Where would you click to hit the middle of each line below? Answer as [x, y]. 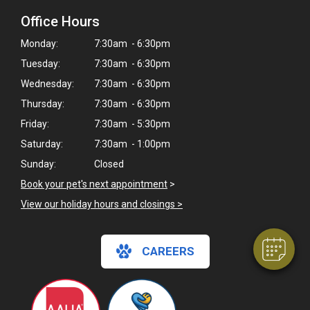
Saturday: [42, 144]
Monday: [39, 43]
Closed [108, 164]
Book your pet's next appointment [94, 184]
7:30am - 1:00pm [131, 144]
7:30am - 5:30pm [131, 124]
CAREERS [168, 251]
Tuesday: [40, 63]
